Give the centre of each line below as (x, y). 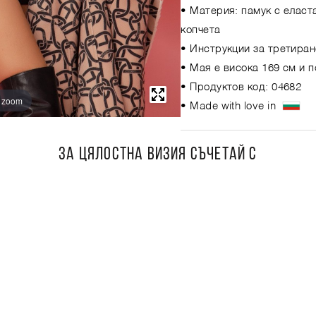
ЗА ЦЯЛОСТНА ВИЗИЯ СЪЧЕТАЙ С (158, 154)
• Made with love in (231, 106)
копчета (201, 30)
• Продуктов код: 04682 (241, 87)
